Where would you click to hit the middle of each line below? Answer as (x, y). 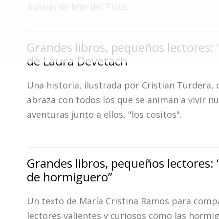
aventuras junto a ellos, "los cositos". (104, 114)
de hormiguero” (69, 177)
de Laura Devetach (77, 61)
